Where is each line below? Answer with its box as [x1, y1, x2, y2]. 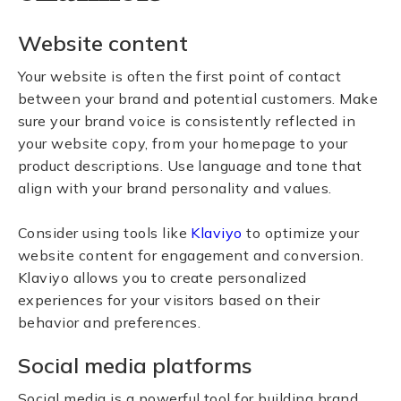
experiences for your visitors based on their [18, 291, 320, 309]
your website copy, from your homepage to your [18, 134, 348, 152]
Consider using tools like [18, 224, 192, 242]
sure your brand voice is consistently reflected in [18, 112, 356, 130]
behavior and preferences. [18, 313, 200, 331]
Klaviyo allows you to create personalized [18, 269, 307, 286]
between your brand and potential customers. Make [18, 90, 379, 107]
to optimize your [242, 224, 360, 242]
